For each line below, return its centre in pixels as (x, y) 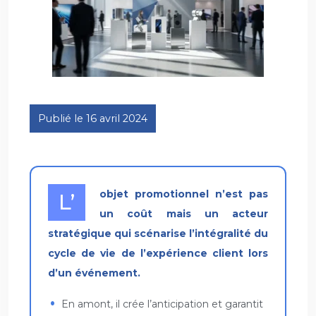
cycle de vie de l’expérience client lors (158, 253)
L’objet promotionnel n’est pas (67, 202)
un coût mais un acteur (184, 213)
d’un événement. (94, 273)
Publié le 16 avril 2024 (93, 118)
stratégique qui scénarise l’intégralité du (158, 233)
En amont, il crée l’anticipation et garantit (163, 304)
